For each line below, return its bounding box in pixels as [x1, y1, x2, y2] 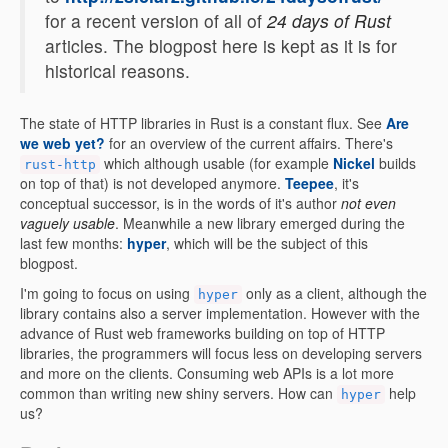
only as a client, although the [242, 283, 427, 303]
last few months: [20, 233, 127, 253]
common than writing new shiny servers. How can [20, 383, 337, 403]
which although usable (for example [100, 153, 333, 173]
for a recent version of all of [45, 8, 267, 33]
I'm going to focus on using [20, 283, 194, 303]
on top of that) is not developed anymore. [20, 173, 285, 193]
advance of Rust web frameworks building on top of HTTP [20, 323, 385, 343]
